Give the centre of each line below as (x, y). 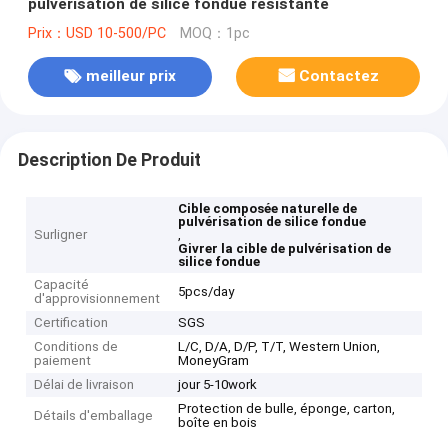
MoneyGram (214, 361)
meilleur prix (130, 76)
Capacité (62, 285)
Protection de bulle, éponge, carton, (287, 409)
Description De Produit (109, 159)
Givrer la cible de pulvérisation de (285, 249)
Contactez (339, 76)
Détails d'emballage (94, 416)
